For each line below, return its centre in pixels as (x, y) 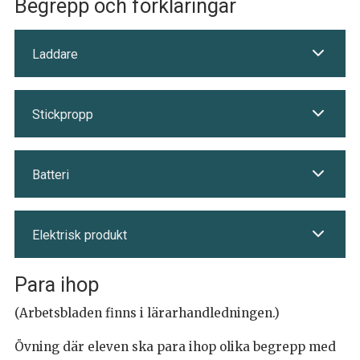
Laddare (55, 54)
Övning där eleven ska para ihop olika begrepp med (175, 347)
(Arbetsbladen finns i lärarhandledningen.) (147, 313)
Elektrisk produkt (80, 235)
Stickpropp (63, 115)
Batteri (51, 175)
